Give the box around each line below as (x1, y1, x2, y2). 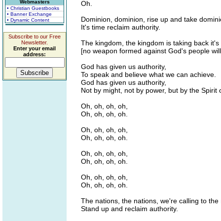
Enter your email (13, 45, 56, 51)
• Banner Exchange (7, 11, 52, 17)
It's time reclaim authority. (81, 23, 160, 31)
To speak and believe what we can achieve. (81, 71, 216, 78)
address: (23, 51, 46, 57)
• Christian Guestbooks (7, 5, 59, 11)
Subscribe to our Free (8, 34, 61, 39)
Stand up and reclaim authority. (81, 205, 178, 213)
